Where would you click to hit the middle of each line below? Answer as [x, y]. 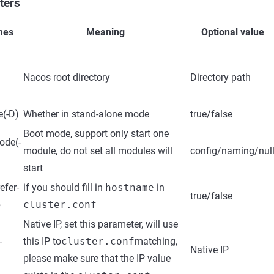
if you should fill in [64, 187]
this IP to [42, 241]
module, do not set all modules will [98, 151]
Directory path [220, 77]
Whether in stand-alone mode [86, 114]
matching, [156, 241]
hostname [130, 187]
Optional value [232, 32]
